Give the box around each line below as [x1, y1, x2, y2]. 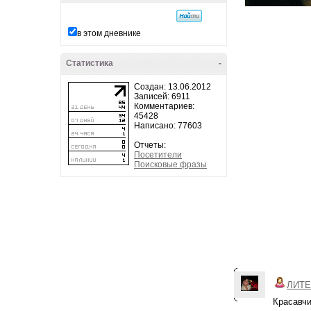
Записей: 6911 [134, 92, 190, 101]
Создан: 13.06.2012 [134, 82, 211, 92]
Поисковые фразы [134, 160, 207, 169]
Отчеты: [134, 140, 166, 150]
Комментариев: [134, 101, 194, 111]
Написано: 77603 [134, 121, 202, 131]
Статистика [66, 58, 113, 68]
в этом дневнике [77, 28, 141, 38]
